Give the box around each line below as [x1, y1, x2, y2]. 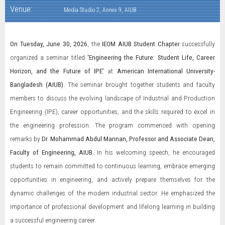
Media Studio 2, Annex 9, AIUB [64, 7, 137, 14]
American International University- [113, 67, 215, 75]
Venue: [10, 4, 32, 14]
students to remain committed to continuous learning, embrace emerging [10, 162, 215, 170]
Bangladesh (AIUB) [10, 80, 63, 88]
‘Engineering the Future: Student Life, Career [87, 53, 215, 61]
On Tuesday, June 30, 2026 [10, 40, 87, 48]
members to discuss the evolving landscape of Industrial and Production [10, 94, 215, 102]
